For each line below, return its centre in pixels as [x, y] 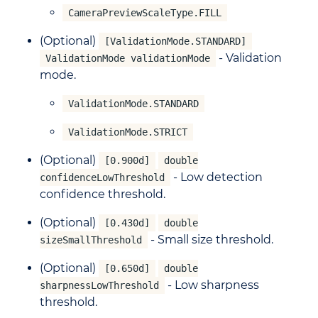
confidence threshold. [103, 194]
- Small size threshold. [210, 240]
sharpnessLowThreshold [99, 286]
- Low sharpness [212, 285]
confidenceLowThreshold [102, 178]
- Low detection [216, 177]
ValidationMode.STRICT [128, 132]
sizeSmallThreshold [91, 240]
